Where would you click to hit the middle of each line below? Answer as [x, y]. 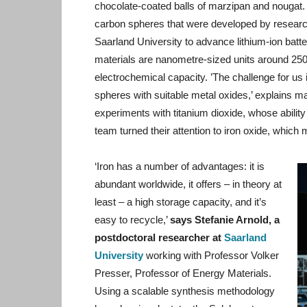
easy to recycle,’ [132, 220]
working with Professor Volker [212, 255]
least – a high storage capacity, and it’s [181, 202]
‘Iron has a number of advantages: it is [180, 166]
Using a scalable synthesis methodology [185, 291]
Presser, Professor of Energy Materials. [183, 273]
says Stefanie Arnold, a [225, 220]
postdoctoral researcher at [159, 237]
